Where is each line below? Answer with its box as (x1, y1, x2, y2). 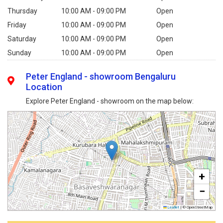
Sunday (7, 49, 31, 57)
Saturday (7, 35, 36, 43)
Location (26, 82, 63, 92)
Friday (7, 21, 26, 29)
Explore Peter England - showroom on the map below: (26, 97, 194, 105)
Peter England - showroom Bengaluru (26, 71, 176, 82)
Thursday (7, 7, 37, 15)
